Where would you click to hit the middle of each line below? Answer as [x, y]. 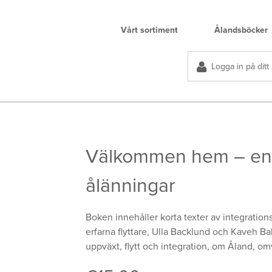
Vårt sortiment [149, 30]
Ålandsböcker [241, 30]
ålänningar [131, 186]
